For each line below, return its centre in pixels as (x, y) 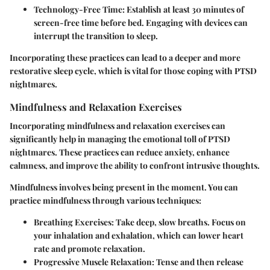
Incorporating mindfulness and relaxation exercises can (118, 125)
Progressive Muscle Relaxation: (94, 262)
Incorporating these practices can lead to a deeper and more (125, 57)
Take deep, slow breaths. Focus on (180, 222)
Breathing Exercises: (74, 222)
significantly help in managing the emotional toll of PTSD (120, 139)
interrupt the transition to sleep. (96, 36)
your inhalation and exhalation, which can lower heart (139, 235)
